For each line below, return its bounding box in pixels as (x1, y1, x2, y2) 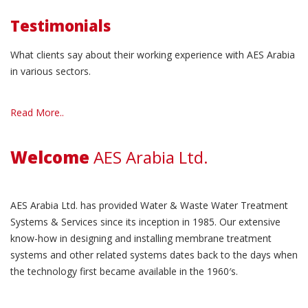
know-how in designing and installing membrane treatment (10, 231, 272, 245)
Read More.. (10, 105, 64, 119)
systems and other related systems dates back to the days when (10, 247, 298, 261)
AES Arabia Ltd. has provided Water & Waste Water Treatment (10, 198, 288, 212)
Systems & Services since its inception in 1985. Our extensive (10, 214, 280, 228)
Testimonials (10, 14, 111, 36)
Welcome (10, 145, 89, 168)
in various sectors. (10, 64, 91, 78)
